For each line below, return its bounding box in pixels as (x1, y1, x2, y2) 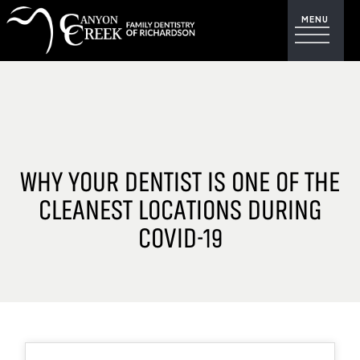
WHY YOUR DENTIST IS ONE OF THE (20, 162, 340, 203)
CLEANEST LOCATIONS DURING (38, 190, 322, 231)
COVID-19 (137, 219, 223, 260)
